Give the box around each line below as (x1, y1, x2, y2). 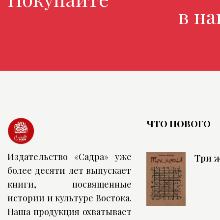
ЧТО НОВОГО (146, 116, 211, 130)
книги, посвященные (7, 178, 132, 190)
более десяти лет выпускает (7, 164, 132, 176)
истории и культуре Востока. (7, 192, 132, 204)
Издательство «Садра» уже (7, 150, 132, 163)
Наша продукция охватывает (7, 205, 132, 218)
